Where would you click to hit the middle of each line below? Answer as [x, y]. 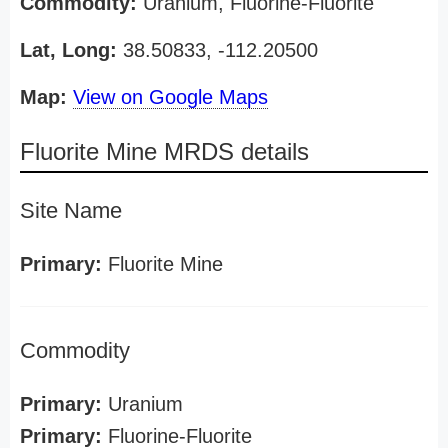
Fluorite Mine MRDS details [164, 151]
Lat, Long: [68, 50]
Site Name [71, 210]
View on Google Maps [170, 97]
